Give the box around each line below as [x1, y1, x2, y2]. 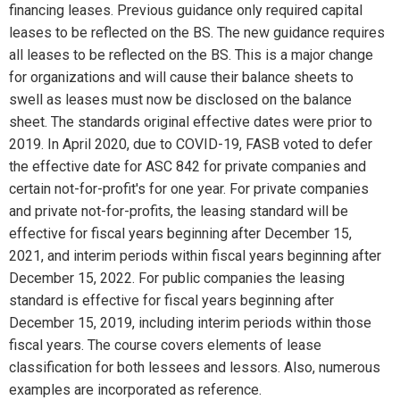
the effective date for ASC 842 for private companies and [9, 158, 366, 176]
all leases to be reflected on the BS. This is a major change [9, 46, 373, 64]
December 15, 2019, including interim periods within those [9, 314, 371, 332]
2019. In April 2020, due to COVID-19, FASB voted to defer [9, 136, 372, 154]
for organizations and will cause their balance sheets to [9, 69, 354, 87]
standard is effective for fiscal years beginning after [9, 292, 334, 310]
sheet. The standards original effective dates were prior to [9, 113, 372, 131]
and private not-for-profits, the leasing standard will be [9, 203, 348, 221]
